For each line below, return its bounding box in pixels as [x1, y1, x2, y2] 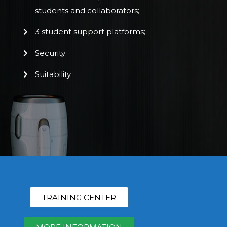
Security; [34, 48, 67, 58]
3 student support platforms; [34, 26, 145, 36]
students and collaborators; [34, 5, 139, 15]
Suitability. [34, 69, 72, 79]
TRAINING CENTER [42, 192, 116, 202]
